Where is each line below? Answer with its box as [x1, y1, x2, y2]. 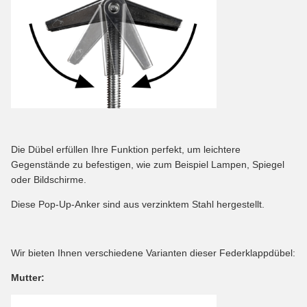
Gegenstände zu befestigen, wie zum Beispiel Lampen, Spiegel [11, 158, 284, 170]
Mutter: [11, 271, 45, 283]
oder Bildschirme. [11, 173, 86, 185]
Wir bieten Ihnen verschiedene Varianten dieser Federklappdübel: [11, 247, 295, 258]
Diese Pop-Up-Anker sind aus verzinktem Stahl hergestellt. [11, 198, 265, 210]
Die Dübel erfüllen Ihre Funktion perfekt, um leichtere [11, 143, 241, 155]
